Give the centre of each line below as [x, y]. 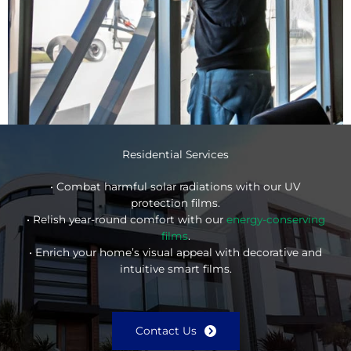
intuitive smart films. [175, 268]
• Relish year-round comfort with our [126, 219]
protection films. [175, 203]
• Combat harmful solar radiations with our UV [175, 186]
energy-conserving [275, 219]
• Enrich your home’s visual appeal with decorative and [175, 252]
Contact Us [166, 330]
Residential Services [175, 154]
